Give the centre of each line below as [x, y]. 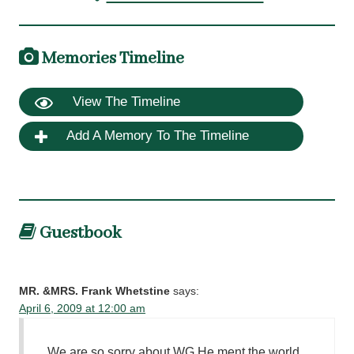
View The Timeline [125, 102]
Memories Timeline [112, 58]
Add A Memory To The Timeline [156, 136]
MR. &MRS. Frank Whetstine [95, 292]
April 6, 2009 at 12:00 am [83, 309]
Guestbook [79, 233]
